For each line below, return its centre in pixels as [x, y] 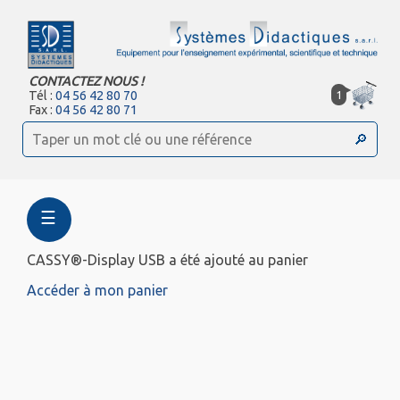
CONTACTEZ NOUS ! [87, 82]
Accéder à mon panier [97, 291]
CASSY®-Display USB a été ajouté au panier [167, 260]
